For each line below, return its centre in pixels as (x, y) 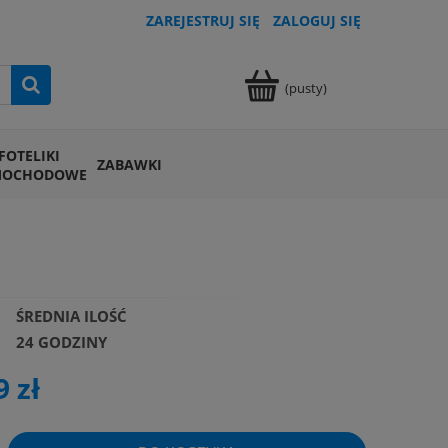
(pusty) (306, 87)
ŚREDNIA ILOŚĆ (71, 316)
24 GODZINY (61, 342)
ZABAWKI (129, 164)
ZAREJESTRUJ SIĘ (203, 20)
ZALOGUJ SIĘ (317, 20)
